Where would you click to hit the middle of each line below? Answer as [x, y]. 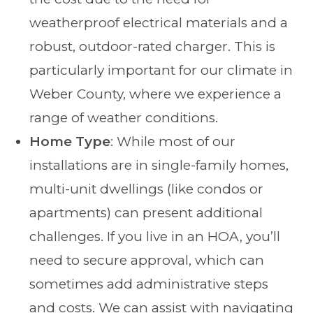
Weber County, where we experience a [156, 94]
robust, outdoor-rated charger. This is [153, 46]
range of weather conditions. [124, 117]
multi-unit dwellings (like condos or [147, 189]
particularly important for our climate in [161, 70]
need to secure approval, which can [147, 260]
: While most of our [173, 141]
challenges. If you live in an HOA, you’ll [155, 236]
